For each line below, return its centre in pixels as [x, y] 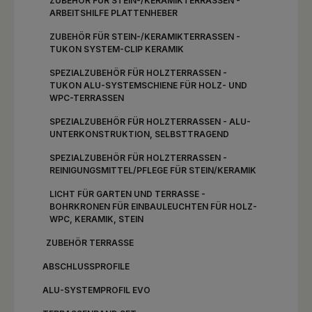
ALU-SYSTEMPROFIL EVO [96, 290]
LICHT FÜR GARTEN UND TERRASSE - [127, 194]
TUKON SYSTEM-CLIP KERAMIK [117, 49]
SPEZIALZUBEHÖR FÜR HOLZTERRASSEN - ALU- [150, 122]
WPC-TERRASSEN [87, 98]
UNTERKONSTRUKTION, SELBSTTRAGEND [139, 134]
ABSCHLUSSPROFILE [86, 266]
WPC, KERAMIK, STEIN [96, 219]
